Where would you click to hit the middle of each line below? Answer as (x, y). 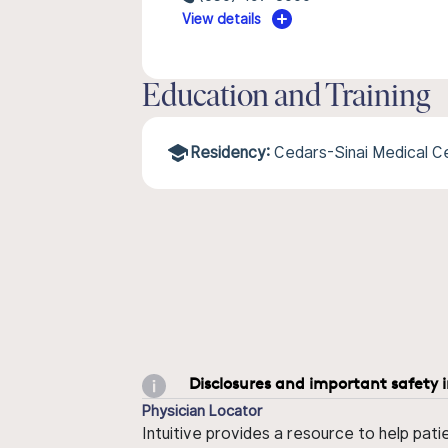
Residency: (230, 152)
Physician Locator (202, 410)
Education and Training (286, 98)
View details (222, 19)
